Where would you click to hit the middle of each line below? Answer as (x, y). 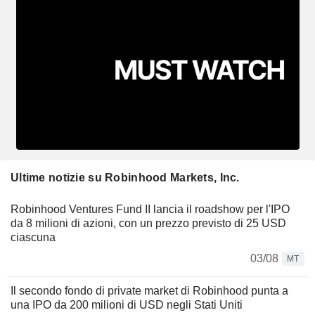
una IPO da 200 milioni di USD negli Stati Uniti (127, 304)
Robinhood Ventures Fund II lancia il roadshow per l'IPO (150, 209)
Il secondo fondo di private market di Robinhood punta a (149, 290)
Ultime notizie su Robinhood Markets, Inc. (125, 177)
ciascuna (33, 237)
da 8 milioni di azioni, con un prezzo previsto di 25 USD (148, 223)
